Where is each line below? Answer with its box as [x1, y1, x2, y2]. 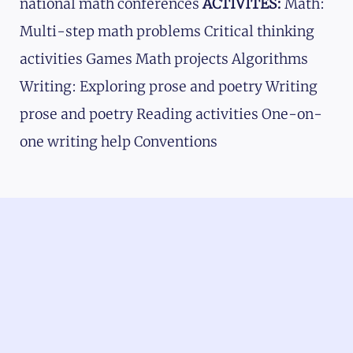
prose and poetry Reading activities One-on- [20, 106, 322, 124]
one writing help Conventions [20, 133, 217, 151]
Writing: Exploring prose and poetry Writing [20, 78, 318, 96]
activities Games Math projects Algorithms [20, 50, 308, 69]
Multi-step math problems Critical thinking [20, 23, 314, 41]
